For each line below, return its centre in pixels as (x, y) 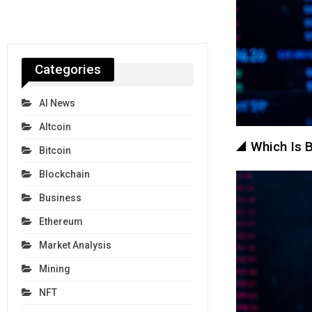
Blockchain (64, 174)
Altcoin (55, 127)
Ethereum (61, 222)
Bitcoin (55, 151)
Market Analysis (75, 245)
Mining (54, 269)
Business (60, 198)
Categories (68, 69)
